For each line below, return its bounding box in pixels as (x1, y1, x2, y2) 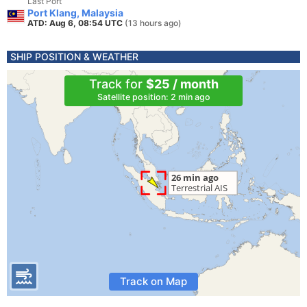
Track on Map (120, 275, 187, 288)
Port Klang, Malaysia (27, 7, 123, 19)
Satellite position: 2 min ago (97, 92, 210, 102)
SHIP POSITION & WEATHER (10, 51, 138, 62)
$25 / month (145, 77, 219, 91)
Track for (88, 77, 146, 91)
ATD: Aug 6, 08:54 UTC (27, 18, 125, 28)
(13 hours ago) (125, 18, 182, 28)
